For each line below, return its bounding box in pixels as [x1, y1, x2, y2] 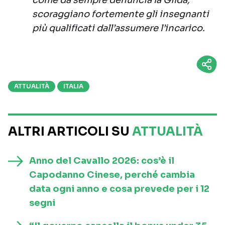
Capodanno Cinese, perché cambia [29, 169, 195, 181]
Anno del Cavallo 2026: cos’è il [29, 155, 174, 167]
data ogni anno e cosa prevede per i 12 [29, 183, 209, 195]
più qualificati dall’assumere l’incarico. [32, 23, 205, 34]
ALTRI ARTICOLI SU [8, 124, 132, 140]
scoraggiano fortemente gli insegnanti [32, 9, 209, 20]
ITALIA [63, 82, 83, 90]
